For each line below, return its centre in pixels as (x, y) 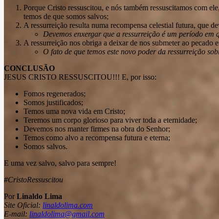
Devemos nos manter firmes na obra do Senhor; (97, 129)
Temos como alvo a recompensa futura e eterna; (97, 137)
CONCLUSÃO (29, 68)
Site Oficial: (22, 205)
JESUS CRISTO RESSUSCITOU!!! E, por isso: (80, 77)
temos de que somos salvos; (66, 16)
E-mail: (17, 214)
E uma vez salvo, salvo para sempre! (60, 163)
